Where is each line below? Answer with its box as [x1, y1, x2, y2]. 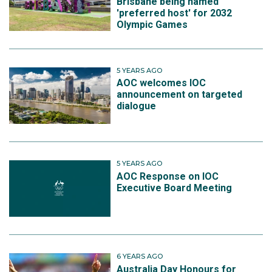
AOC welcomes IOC [117, 77, 206, 89]
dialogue [117, 100, 157, 112]
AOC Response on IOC [117, 170, 219, 182]
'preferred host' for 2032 [117, 7, 233, 19]
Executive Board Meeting [117, 182, 233, 194]
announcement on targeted [117, 89, 243, 101]
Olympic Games [117, 18, 188, 30]
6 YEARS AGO [117, 252, 163, 261]
